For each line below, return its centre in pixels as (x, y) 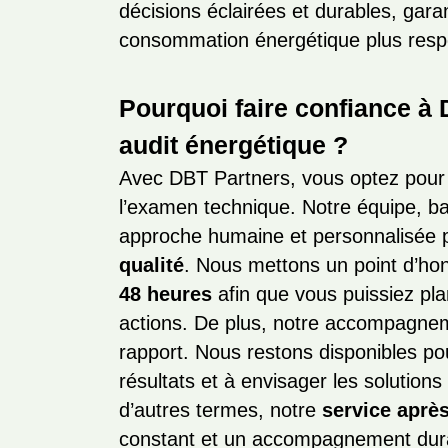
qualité (152, 265)
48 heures (166, 294)
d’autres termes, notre (221, 410)
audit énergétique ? (234, 145)
